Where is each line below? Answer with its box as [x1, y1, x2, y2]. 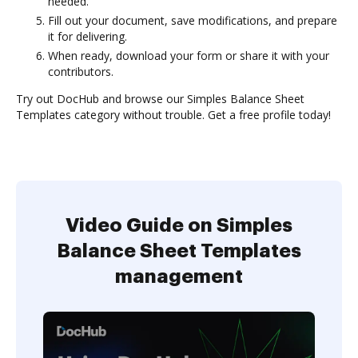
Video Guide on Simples [66, 216, 292, 235]
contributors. [48, 64, 113, 79]
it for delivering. [48, 29, 127, 44]
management [115, 267, 243, 286]
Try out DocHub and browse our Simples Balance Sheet [16, 91, 304, 106]
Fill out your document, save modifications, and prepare [48, 13, 337, 28]
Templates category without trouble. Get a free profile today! [16, 107, 331, 122]
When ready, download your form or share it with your [48, 48, 329, 63]
